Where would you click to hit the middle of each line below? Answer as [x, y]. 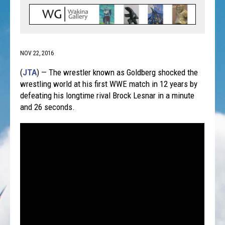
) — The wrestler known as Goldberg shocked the [118, 72]
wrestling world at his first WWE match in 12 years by [109, 84]
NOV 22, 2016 [37, 53]
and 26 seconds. [48, 107]
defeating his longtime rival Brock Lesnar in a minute [107, 95]
